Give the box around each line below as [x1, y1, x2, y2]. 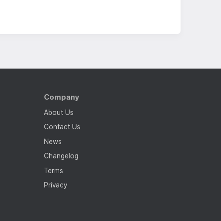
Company [44, 92, 80, 102]
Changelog [43, 152, 78, 160]
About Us [43, 109, 74, 117]
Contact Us [43, 123, 80, 131]
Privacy [43, 181, 67, 189]
